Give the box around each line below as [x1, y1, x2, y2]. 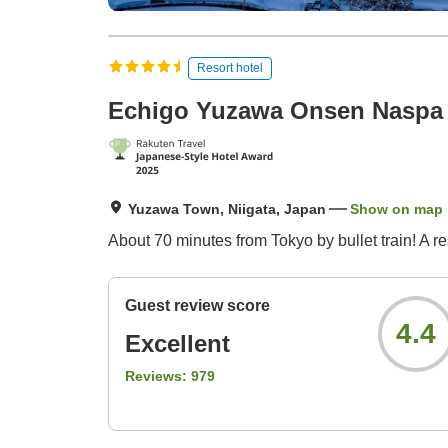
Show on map [350, 201, 443, 218]
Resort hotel [197, 60, 263, 75]
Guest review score [125, 297, 270, 315]
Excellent [125, 330, 230, 358]
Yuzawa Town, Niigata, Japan [128, 201, 326, 218]
